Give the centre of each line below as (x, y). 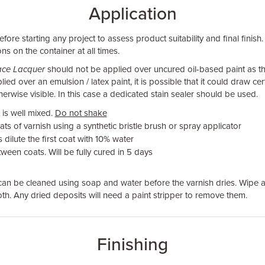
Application (132, 14)
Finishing (132, 245)
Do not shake (81, 113)
